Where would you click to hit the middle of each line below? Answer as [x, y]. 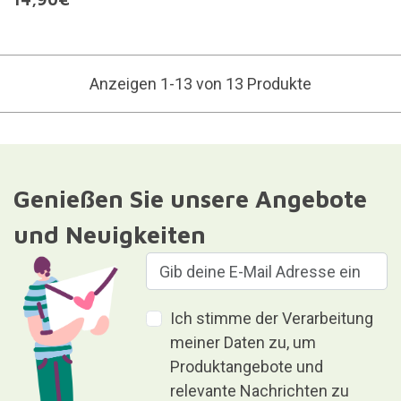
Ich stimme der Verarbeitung [272, 319]
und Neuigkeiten [109, 235]
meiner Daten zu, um [243, 343]
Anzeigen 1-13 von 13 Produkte [200, 84]
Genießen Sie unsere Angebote [190, 199]
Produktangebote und [247, 367]
